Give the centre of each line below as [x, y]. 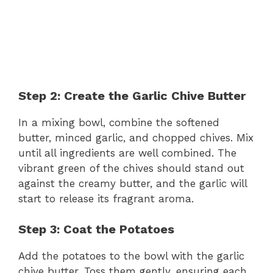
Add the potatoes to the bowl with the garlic [131, 256]
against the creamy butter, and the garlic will [133, 183]
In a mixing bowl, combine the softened [119, 122]
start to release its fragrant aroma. [106, 198]
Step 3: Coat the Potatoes [96, 229]
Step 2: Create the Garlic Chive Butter [132, 95]
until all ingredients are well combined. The [127, 153]
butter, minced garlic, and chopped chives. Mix [136, 137]
